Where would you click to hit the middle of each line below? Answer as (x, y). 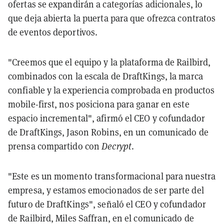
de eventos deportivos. (53, 32)
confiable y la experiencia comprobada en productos (111, 90)
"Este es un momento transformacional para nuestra (112, 176)
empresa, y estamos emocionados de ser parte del (106, 190)
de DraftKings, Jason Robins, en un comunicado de (108, 132)
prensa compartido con (55, 146)
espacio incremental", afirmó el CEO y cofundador (106, 118)
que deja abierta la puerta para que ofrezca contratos (112, 18)
